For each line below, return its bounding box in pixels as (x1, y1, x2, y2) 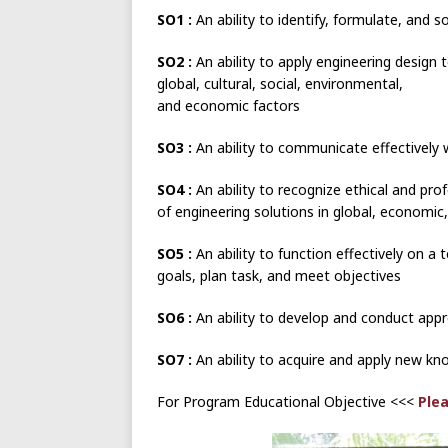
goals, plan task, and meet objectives (157, 265, 401, 285)
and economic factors (157, 95, 300, 115)
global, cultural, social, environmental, (157, 73, 403, 93)
